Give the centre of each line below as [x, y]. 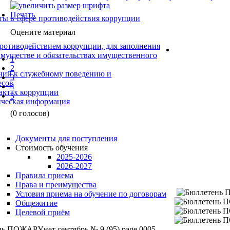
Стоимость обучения [52, 148]
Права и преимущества [56, 185]
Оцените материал [43, 32]
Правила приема [44, 175]
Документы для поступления [66, 138]
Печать [23, 14]
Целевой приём [43, 212]
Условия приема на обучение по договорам [91, 194]
